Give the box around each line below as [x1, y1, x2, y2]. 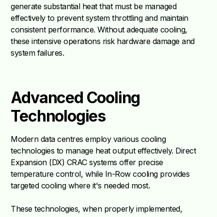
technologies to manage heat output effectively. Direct [11, 146, 196, 156]
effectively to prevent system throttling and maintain [11, 13, 188, 23]
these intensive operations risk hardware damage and [11, 36, 195, 46]
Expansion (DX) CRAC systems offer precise [11, 157, 163, 168]
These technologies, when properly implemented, [11, 204, 183, 214]
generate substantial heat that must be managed [11, 1, 177, 12]
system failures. [11, 48, 64, 58]
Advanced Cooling [11, 88, 140, 108]
